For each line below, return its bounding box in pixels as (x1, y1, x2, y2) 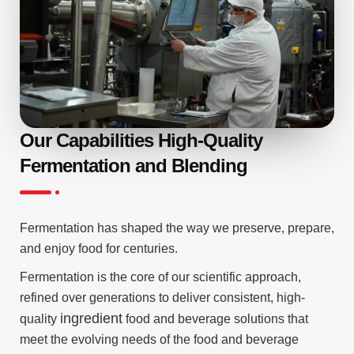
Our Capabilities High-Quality (20, 130, 262, 152)
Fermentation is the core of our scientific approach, (20, 270, 301, 284)
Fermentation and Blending (20, 155, 247, 177)
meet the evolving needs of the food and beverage (20, 333, 299, 347)
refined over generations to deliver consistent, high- (20, 291, 305, 305)
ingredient (60, 311, 122, 327)
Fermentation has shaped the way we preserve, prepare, (20, 221, 334, 235)
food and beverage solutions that (122, 312, 308, 326)
